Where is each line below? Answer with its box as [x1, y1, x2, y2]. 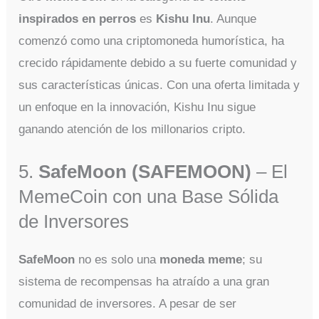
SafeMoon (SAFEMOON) [38, 161, 252, 182]
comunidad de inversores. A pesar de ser [19, 296, 237, 310]
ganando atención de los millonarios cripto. [19, 122, 246, 136]
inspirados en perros [19, 11, 137, 26]
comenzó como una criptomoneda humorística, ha [19, 33, 285, 48]
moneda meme [159, 252, 243, 266]
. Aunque [210, 11, 257, 26]
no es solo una [75, 252, 160, 266]
